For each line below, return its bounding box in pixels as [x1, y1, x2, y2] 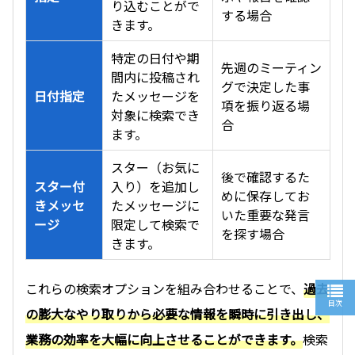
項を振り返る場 [221, 95, 310, 115]
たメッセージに [111, 195, 200, 215]
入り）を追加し [111, 176, 200, 196]
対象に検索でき [111, 105, 200, 124]
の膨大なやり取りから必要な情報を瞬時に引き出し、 [25, 303, 330, 323]
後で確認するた [221, 166, 310, 186]
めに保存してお [221, 185, 310, 205]
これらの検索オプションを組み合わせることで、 [25, 278, 303, 298]
